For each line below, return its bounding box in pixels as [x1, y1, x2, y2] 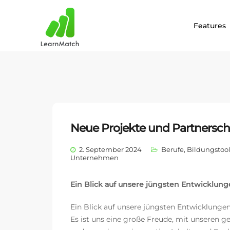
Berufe [161, 145, 184, 154]
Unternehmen [70, 154, 119, 162]
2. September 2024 [79, 145, 142, 154]
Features [194, 21, 226, 30]
